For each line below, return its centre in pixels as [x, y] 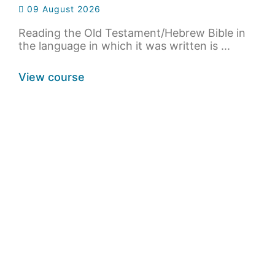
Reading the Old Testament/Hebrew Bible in [132, 33]
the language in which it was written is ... [124, 46]
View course [52, 77]
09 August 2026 [62, 9]
